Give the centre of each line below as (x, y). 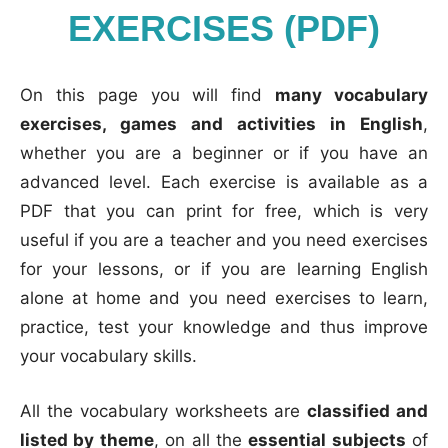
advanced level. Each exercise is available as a (224, 182)
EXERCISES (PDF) (224, 28)
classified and (368, 410)
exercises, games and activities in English (221, 124)
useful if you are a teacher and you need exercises (224, 240)
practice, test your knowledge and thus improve (224, 327)
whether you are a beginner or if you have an (224, 153)
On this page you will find (148, 95)
